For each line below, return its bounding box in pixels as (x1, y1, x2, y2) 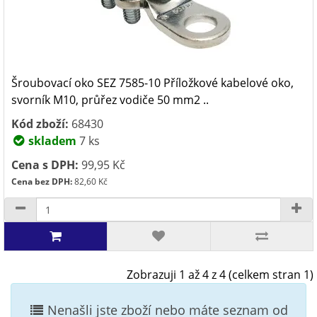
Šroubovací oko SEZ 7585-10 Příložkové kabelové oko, (11, 75, 294, 91)
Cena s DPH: (11, 157, 79, 173)
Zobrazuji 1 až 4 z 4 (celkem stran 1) (127, 267, 313, 282)
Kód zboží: (11, 116, 69, 132)
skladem (25, 133, 76, 149)
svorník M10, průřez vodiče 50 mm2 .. (11, 92, 209, 108)
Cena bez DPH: (11, 175, 72, 188)
